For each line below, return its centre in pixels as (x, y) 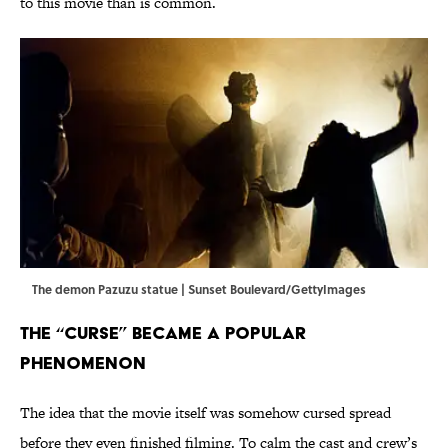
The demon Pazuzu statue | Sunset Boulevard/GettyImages (199, 289)
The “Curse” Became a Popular (163, 333)
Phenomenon (83, 363)
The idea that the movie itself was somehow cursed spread (205, 413)
